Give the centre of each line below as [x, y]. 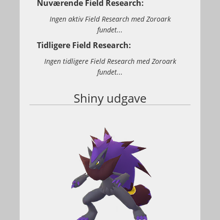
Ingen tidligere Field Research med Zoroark [110, 61]
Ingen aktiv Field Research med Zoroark [110, 19]
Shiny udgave [110, 98]
